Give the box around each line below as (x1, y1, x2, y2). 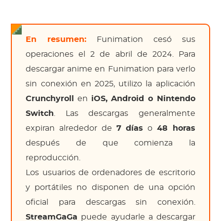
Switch (26, 110, 54, 117)
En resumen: (26, 36, 87, 43)
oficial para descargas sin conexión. (26, 198, 195, 206)
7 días (116, 124, 144, 132)
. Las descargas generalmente (54, 110, 195, 117)
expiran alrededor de (26, 124, 116, 132)
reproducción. (26, 154, 81, 162)
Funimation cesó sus (86, 36, 195, 43)
